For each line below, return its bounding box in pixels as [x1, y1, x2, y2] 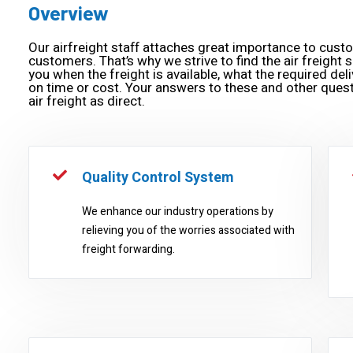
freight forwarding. [82, 241, 175, 258]
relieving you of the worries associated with [82, 222, 295, 239]
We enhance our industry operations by [82, 203, 273, 220]
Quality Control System [82, 167, 234, 188]
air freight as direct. [28, 91, 145, 111]
